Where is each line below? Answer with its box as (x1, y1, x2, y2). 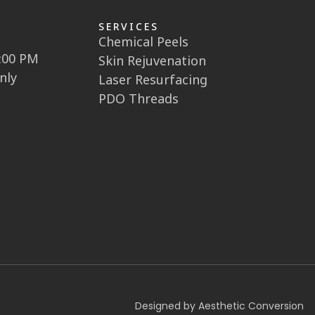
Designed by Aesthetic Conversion (135, 299, 304, 314)
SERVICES (98, 20, 159, 34)
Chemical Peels (98, 33, 188, 51)
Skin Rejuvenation (98, 52, 206, 70)
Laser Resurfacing (98, 71, 207, 89)
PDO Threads (98, 90, 179, 108)
